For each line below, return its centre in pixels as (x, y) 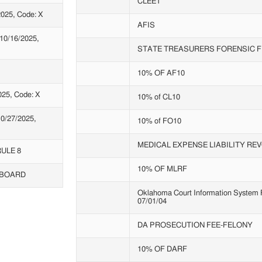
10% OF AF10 (161, 73)
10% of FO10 (159, 121)
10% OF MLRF (162, 169)
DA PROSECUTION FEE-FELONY (195, 225)
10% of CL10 (158, 97)
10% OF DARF (162, 249)
